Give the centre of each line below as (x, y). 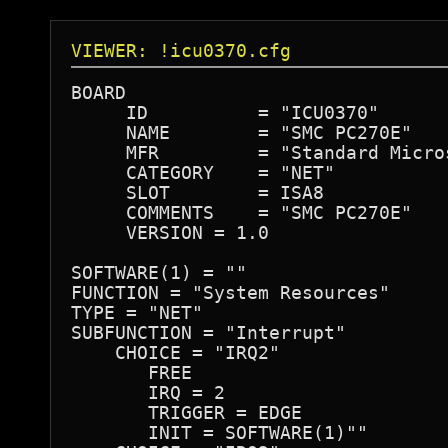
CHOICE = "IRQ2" (175, 352)
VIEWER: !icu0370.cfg (181, 50)
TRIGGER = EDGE (186, 412)
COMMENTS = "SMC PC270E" (241, 212)
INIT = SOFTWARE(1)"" (219, 432)
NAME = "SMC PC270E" (241, 132)
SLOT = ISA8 (197, 192)
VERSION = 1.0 (170, 232)
